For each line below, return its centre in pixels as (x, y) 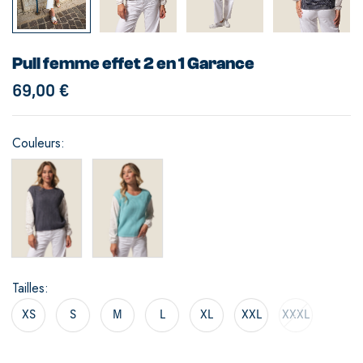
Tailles (28, 288)
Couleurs (36, 143)
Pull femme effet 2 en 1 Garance (133, 63)
